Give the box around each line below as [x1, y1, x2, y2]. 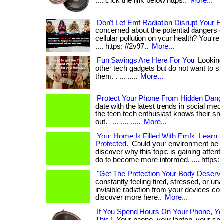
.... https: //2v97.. [95, 42, 150, 50]
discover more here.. [95, 193, 164, 201]
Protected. [95, 140, 128, 148]
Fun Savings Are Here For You [97, 56, 194, 64]
